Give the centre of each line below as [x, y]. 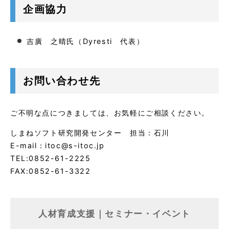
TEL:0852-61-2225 [51, 158]
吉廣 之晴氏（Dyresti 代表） [86, 41]
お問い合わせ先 [62, 81]
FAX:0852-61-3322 [51, 171]
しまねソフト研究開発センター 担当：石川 [90, 133]
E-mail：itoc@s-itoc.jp [58, 146]
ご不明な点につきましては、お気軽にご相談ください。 [110, 113]
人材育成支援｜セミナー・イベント [114, 214]
